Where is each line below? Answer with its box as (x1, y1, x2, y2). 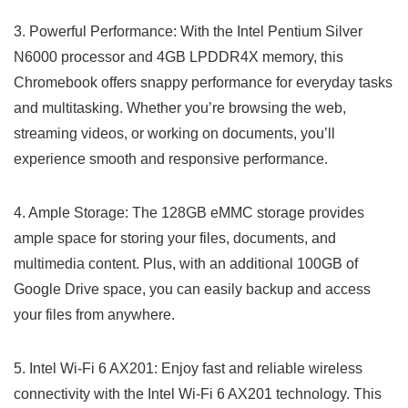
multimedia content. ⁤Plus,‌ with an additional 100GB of (14, 255, 358, 271)
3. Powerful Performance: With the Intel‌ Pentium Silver (14, 23, 362, 39)
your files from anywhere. (14, 306, 175, 322)
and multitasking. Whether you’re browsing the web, (14, 99, 346, 116)
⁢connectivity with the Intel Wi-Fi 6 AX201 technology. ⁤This (14, 385, 382, 402)
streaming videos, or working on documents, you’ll (14, 125, 335, 141)
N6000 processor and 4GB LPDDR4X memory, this (14, 48, 343, 65)
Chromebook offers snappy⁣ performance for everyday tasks (14, 74, 393, 90)
